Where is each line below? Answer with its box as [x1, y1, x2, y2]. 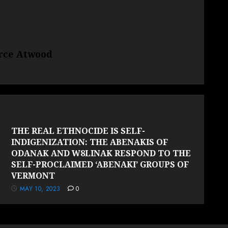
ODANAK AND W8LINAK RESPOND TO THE [11, 147, 191, 159]
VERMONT [11, 169, 55, 181]
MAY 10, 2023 [20, 184, 61, 193]
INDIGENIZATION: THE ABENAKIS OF [11, 136, 168, 148]
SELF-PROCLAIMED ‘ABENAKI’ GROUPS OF [11, 158, 189, 170]
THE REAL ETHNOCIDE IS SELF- [11, 125, 146, 136]
